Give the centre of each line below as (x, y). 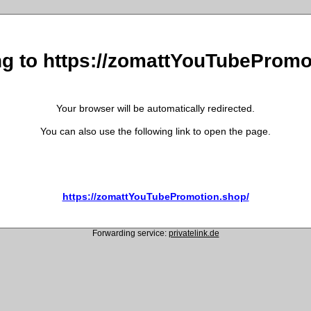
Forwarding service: (130, 233)
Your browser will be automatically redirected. (155, 108)
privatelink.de (194, 233)
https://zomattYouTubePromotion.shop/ (155, 196)
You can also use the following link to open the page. (155, 131)
